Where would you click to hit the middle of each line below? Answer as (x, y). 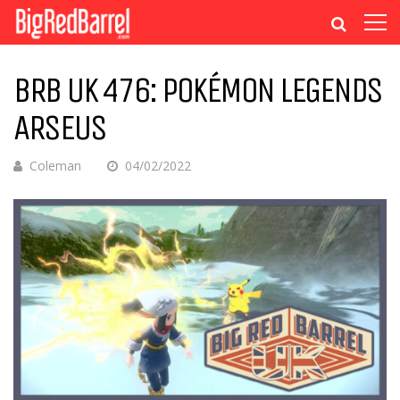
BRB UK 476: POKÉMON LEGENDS (198, 90)
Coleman (55, 166)
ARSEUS (59, 128)
